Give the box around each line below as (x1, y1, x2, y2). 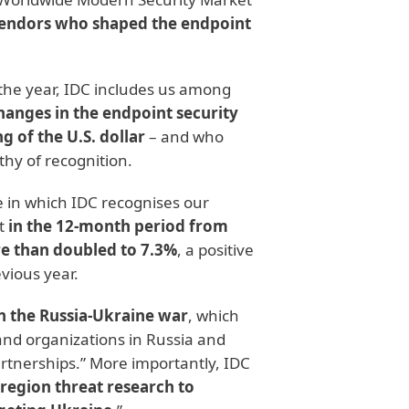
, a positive (177, 239, 254, 260)
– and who (145, 126, 224, 147)
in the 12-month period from (8, 215, 228, 236)
